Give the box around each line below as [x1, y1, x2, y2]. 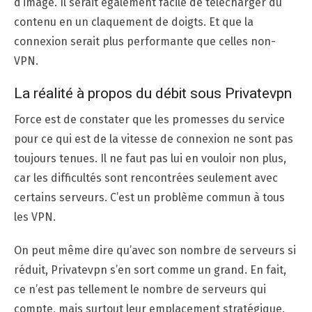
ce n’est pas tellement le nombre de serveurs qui [14, 282, 266, 296]
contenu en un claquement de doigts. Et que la [14, 15, 253, 29]
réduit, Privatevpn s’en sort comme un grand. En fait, [14, 263, 286, 276]
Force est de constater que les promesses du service [14, 112, 285, 126]
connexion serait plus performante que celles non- [14, 34, 276, 48]
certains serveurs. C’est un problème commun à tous [14, 190, 285, 204]
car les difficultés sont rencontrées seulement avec [14, 171, 278, 185]
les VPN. [14, 210, 56, 224]
